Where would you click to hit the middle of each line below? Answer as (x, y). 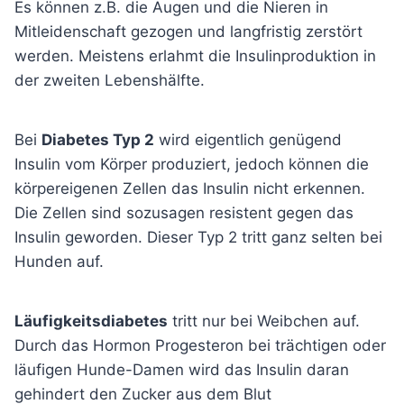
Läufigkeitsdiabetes (91, 321)
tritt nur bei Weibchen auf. (264, 321)
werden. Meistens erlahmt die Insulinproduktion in (195, 55)
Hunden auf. (59, 261)
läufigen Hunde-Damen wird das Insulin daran (182, 369)
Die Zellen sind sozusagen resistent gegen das (184, 212)
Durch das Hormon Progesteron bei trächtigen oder (200, 345)
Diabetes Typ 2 (98, 139)
